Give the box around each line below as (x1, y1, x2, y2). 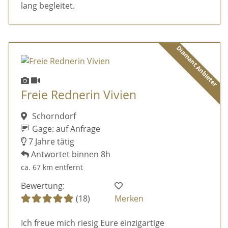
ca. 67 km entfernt (20, 162, 83, 173)
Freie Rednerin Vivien (20, 87, 136, 103)
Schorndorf (30, 110, 76, 122)
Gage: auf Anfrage (30, 123, 101, 135)
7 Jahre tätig (26, 136, 74, 148)
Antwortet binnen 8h (28, 149, 110, 160)
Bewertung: (20, 180, 65, 191)
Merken (115, 192, 144, 204)
